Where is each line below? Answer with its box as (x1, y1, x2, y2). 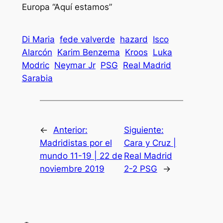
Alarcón (21, 47, 52, 58)
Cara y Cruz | (123, 137, 176, 148)
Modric (21, 60, 49, 71)
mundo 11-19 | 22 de (39, 150, 122, 161)
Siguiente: (123, 124, 164, 135)
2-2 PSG (123, 163, 157, 174)
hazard (119, 34, 148, 45)
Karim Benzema (57, 47, 120, 58)
